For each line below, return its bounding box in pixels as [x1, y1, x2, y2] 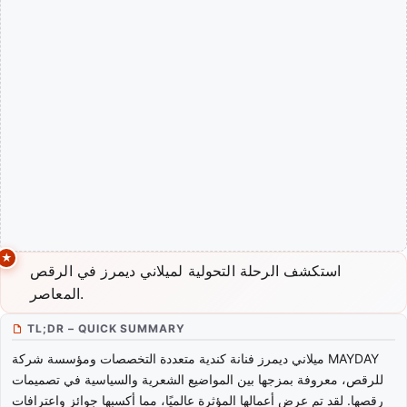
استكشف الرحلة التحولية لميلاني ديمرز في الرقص [30, 262, 342, 281]
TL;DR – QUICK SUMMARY [27, 322, 186, 336]
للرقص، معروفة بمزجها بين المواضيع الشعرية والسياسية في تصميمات [12, 372, 383, 388]
